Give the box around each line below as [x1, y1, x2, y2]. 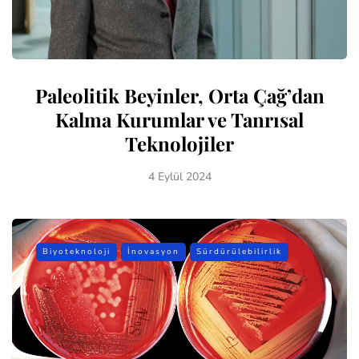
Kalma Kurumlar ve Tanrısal [55, 106, 304, 132]
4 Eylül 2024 [147, 168, 212, 184]
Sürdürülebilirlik [196, 245, 282, 257]
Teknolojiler [125, 130, 234, 156]
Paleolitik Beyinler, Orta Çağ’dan [34, 82, 325, 108]
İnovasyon [127, 245, 179, 257]
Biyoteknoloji [42, 245, 111, 257]
